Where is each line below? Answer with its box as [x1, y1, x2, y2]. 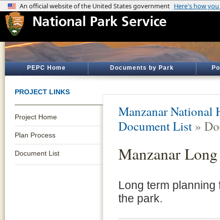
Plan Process [15, 131, 55, 139]
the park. [118, 192, 163, 205]
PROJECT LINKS [15, 88, 70, 96]
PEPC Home [27, 64, 66, 71]
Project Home [15, 113, 57, 121]
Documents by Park [110, 64, 174, 71]
